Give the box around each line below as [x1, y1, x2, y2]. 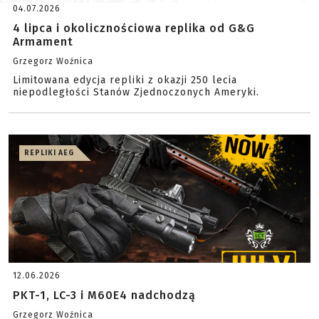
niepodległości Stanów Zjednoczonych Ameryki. [13, 86, 259, 98]
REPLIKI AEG [24, 149, 74, 157]
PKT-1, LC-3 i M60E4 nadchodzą [13, 288, 196, 302]
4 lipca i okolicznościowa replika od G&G [13, 21, 255, 35]
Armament [13, 35, 73, 48]
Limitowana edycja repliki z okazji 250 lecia [13, 74, 237, 86]
